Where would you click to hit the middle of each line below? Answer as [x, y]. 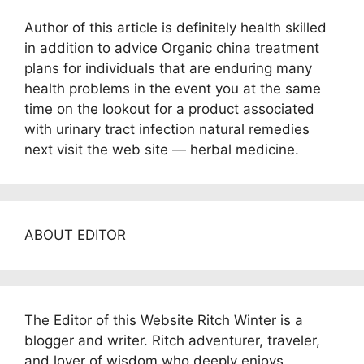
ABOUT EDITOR [75, 235]
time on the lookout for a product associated [169, 109]
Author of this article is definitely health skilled [175, 28]
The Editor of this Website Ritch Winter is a [164, 320]
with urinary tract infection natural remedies [167, 129]
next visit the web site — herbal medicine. [162, 149]
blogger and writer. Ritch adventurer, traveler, [172, 340]
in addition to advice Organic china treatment [172, 48]
